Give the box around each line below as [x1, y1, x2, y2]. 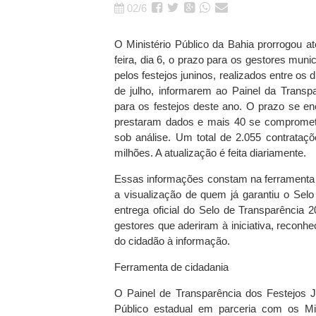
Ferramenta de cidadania [114, 261, 229, 273]
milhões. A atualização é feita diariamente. [114, 147, 306, 159]
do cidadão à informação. [114, 235, 230, 247]
